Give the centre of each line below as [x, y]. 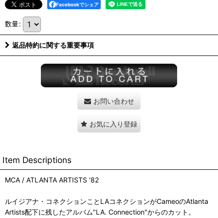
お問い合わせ [114, 101]
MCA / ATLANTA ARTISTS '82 [52, 180]
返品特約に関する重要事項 [53, 45]
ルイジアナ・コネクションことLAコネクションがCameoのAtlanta [107, 201]
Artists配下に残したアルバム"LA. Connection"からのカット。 [100, 212]
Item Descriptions [37, 160]
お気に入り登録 [113, 124]
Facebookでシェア [77, 4]
